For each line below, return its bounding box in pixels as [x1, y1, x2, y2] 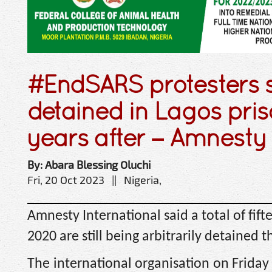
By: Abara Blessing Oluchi [27, 157, 151, 171]
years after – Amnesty [27, 123, 267, 152]
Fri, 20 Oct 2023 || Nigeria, [27, 172, 161, 186]
